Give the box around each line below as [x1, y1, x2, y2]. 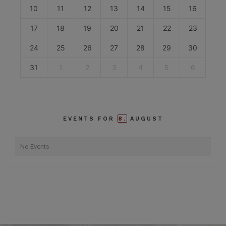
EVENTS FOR [63, 116, 118, 122]
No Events [20, 143, 49, 150]
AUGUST [127, 116, 163, 122]
